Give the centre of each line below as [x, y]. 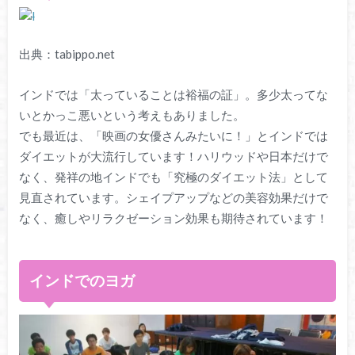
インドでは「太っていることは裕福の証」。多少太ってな [173, 94]
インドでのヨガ [82, 281]
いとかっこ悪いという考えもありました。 [132, 115]
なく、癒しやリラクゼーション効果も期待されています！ [173, 218]
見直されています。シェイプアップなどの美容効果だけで [173, 197]
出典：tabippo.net [67, 54]
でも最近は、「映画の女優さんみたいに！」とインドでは [173, 135]
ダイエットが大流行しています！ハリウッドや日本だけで [173, 156]
